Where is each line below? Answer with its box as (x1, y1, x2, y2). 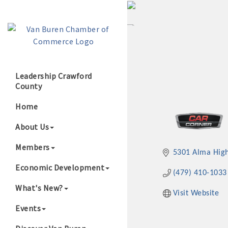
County (15, 81, 42, 91)
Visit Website (173, 189, 219, 198)
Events (15, 203, 41, 213)
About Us (15, 122, 49, 132)
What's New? (15, 183, 63, 193)
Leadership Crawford (15, 71, 92, 81)
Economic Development (15, 162, 104, 173)
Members (15, 142, 50, 152)
